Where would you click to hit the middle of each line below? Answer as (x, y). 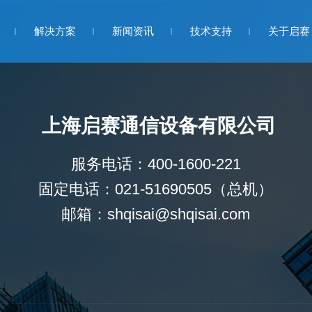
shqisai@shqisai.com (179, 214)
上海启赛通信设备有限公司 (159, 126)
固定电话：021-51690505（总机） (156, 189)
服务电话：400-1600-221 (156, 164)
